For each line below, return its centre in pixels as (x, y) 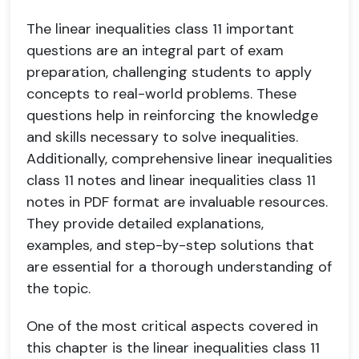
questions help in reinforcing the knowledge (172, 115)
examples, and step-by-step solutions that (170, 245)
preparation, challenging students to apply (169, 72)
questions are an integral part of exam (155, 50)
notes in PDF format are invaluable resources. (177, 202)
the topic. (58, 288)
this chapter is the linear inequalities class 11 (173, 348)
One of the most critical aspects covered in (172, 326)
